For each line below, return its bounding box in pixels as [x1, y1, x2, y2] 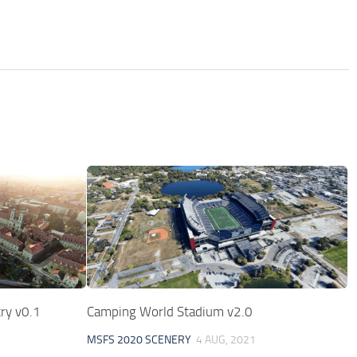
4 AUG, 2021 [196, 332, 257, 347]
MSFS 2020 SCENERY [87, 332, 192, 347]
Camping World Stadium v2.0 [87, 303, 253, 320]
